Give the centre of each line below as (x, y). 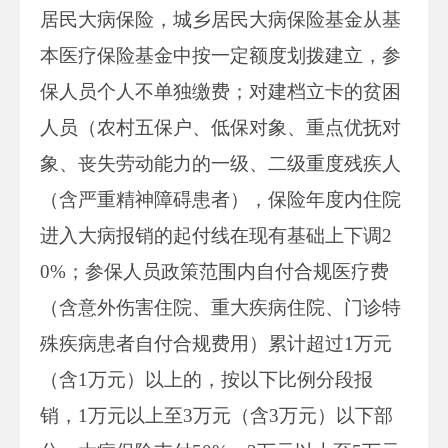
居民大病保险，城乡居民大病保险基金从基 (220, 19)
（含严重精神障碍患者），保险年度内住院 (220, 199)
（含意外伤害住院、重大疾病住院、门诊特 (220, 307)
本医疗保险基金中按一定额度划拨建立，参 (220, 55)
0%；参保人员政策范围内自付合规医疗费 (214, 271)
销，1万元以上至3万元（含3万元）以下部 (216, 415)
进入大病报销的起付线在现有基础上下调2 (216, 235)
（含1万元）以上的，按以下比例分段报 (206, 379)
